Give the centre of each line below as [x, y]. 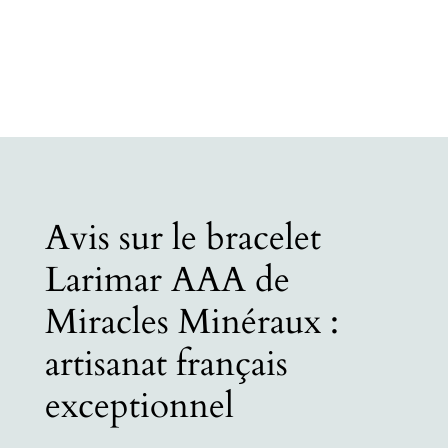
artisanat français [166, 364]
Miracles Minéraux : [191, 322]
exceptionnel [139, 406]
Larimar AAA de [167, 280]
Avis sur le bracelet [182, 238]
